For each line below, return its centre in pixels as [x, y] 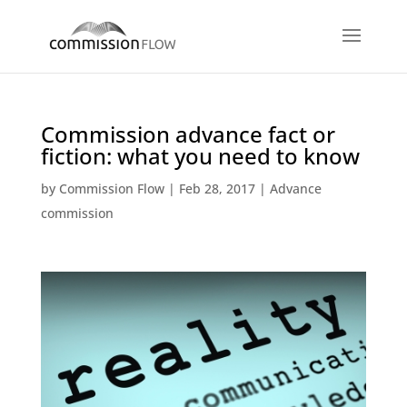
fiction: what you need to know [200, 156]
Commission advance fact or [188, 134]
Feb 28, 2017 [217, 189]
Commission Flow [111, 189]
